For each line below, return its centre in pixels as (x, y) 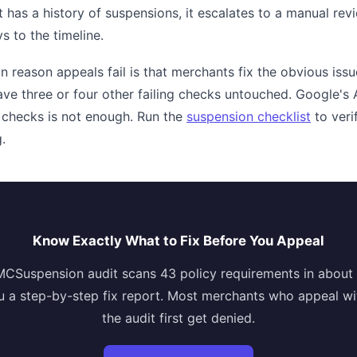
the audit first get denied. (178, 318)
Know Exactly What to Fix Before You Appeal (178, 241)
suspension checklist (249, 116)
